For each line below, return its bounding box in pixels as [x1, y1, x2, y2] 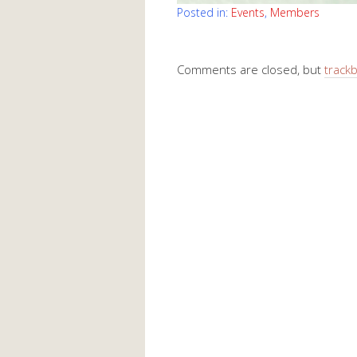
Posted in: [177, 4, 231, 20]
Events [231, 4, 265, 20]
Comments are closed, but [177, 61, 324, 77]
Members [270, 4, 320, 20]
